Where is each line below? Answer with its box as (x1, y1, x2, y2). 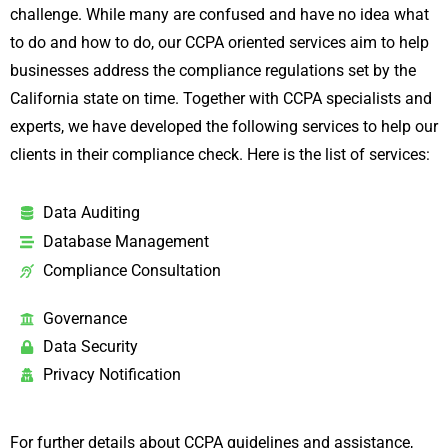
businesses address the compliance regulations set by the (10, 60, 416, 80)
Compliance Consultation (42, 260, 221, 280)
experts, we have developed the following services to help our (10, 116, 438, 136)
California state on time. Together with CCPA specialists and (10, 88, 432, 108)
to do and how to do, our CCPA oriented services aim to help (10, 32, 429, 52)
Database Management (42, 231, 209, 251)
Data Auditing (42, 202, 140, 222)
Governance (42, 308, 127, 328)
